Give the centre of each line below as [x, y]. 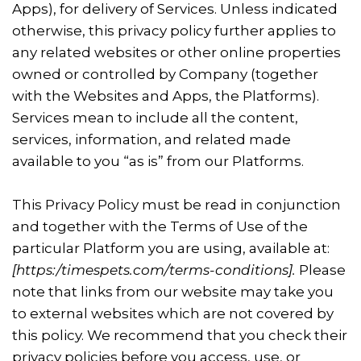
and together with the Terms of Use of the [160, 226]
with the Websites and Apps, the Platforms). [166, 96]
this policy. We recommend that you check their [180, 335]
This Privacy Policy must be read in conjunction [176, 205]
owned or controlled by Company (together [165, 74]
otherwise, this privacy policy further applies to [174, 31]
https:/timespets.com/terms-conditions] [154, 270]
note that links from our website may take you [173, 292]
